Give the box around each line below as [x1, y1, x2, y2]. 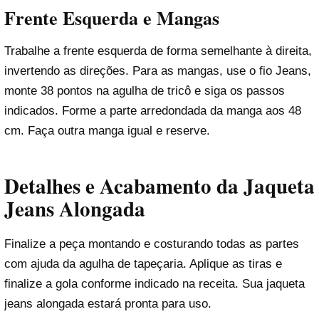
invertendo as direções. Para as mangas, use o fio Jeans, [4, 64, 311, 78]
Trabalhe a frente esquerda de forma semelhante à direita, [4, 44, 312, 58]
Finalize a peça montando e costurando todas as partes [4, 237, 299, 251]
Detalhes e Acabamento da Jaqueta [4, 170, 315, 201]
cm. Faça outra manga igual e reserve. [4, 124, 210, 138]
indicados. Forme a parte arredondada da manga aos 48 [4, 104, 301, 118]
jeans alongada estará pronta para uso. [4, 297, 211, 311]
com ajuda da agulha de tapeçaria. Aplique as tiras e [4, 257, 282, 271]
